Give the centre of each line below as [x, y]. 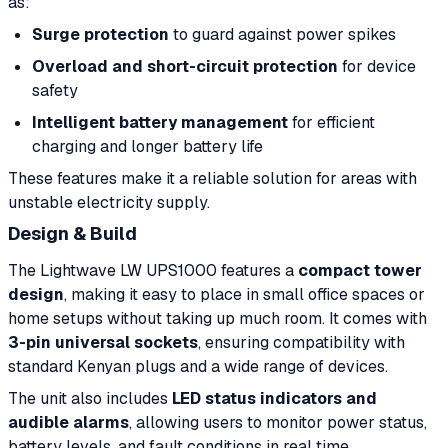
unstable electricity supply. [109, 202]
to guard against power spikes [282, 34]
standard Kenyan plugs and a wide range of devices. [198, 366]
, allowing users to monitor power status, [278, 422]
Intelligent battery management [160, 122]
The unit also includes [90, 398]
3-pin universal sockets [103, 342]
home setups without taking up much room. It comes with [217, 318]
